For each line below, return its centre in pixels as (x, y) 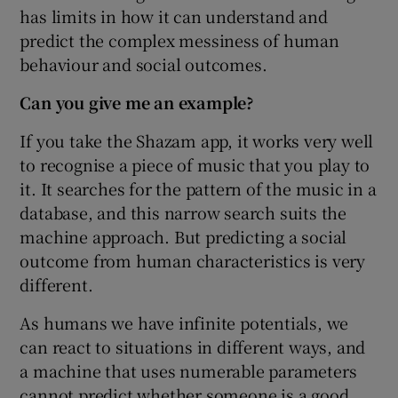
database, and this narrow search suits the (183, 212)
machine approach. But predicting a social (183, 236)
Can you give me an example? (137, 102)
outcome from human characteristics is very (193, 260)
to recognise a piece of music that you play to (195, 164)
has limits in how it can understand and (174, 16)
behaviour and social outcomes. (143, 64)
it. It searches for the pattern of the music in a (198, 188)
